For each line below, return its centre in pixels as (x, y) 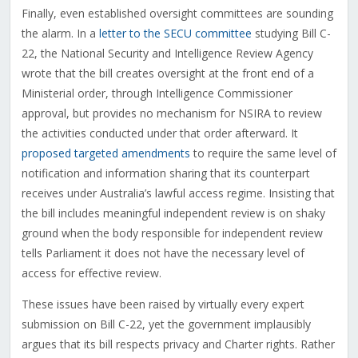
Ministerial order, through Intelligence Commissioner (157, 93)
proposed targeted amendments (105, 153)
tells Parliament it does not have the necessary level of (163, 253)
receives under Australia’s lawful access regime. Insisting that (178, 193)
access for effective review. (91, 273)
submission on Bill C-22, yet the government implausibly (166, 324)
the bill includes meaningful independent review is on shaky (173, 213)
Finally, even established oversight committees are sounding (177, 14)
